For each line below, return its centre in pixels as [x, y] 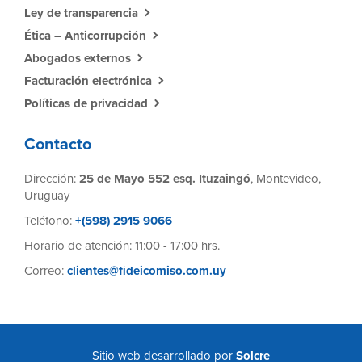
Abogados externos [78, 58]
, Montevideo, [286, 178]
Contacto [58, 144]
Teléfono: [48, 220]
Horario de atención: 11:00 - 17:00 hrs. [122, 245]
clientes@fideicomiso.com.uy [147, 270]
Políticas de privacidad [86, 103]
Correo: [46, 270]
